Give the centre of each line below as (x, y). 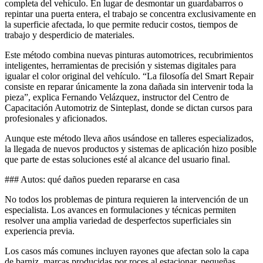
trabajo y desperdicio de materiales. (70, 35)
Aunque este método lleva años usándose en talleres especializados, (129, 138)
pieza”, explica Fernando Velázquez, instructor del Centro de (117, 97)
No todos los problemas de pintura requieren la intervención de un (127, 199)
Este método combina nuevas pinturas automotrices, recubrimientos (129, 55)
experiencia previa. (40, 231)
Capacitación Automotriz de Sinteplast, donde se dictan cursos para (129, 107)
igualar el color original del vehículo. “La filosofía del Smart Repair (129, 76)
